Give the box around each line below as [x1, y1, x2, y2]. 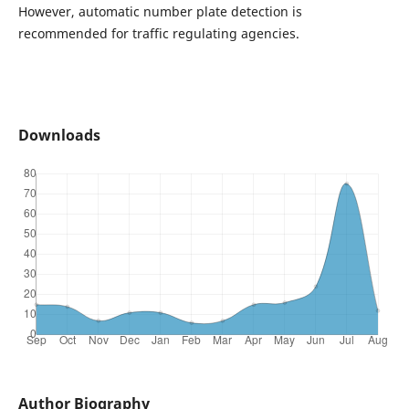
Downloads [17, 125, 100, 146]
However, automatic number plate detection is [17, 3, 302, 21]
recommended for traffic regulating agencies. [17, 25, 299, 43]
